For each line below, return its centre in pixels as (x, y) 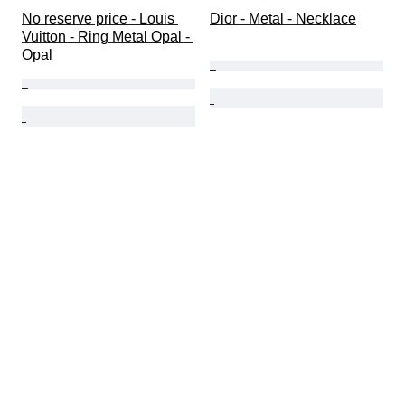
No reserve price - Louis (100, 19)
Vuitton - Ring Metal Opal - (108, 37)
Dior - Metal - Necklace (283, 19)
